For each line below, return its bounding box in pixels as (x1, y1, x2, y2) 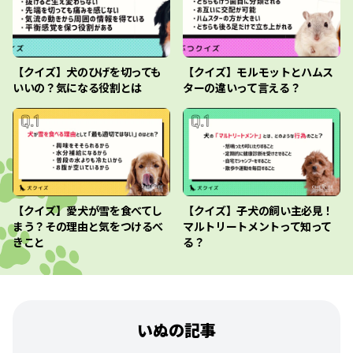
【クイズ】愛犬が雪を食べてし (13, 203, 163, 219)
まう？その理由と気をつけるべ (13, 218, 164, 235)
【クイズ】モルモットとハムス (183, 63, 334, 80)
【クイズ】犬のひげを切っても (13, 63, 162, 80)
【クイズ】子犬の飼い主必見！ (183, 203, 334, 219)
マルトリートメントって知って (183, 218, 333, 235)
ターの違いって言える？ (183, 79, 301, 95)
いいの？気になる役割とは (13, 79, 142, 95)
